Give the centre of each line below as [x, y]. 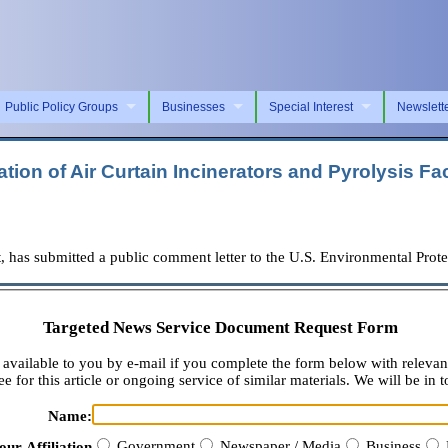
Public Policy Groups [61, 106]
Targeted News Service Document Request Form [220, 328]
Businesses [193, 106]
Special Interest [311, 106]
